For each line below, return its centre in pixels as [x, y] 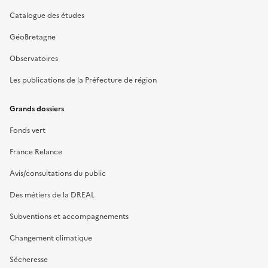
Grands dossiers [37, 109]
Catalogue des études [47, 15]
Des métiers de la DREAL [52, 195]
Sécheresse [29, 259]
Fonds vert [28, 130]
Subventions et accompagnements [69, 216]
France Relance [36, 152]
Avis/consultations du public [58, 173]
